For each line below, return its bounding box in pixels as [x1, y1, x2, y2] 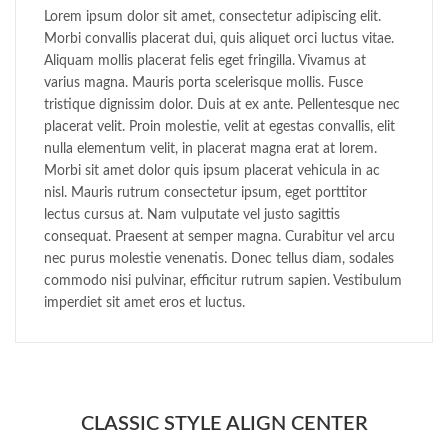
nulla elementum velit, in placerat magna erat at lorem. [44, 142, 377, 157]
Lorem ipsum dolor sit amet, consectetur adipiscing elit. [44, 10, 381, 25]
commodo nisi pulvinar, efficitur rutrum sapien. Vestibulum [44, 274, 402, 289]
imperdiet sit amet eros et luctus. [44, 296, 245, 311]
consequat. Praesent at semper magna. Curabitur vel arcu [44, 230, 395, 245]
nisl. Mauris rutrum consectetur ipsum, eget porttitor [44, 186, 367, 201]
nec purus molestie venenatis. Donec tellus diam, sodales [44, 252, 394, 267]
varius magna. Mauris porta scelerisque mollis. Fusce [44, 76, 363, 91]
